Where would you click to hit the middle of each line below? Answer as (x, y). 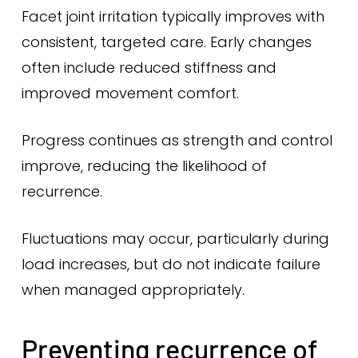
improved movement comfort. (130, 93)
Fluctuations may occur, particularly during (175, 239)
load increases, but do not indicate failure (171, 264)
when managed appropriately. (133, 290)
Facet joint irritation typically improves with (173, 16)
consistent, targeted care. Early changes (166, 42)
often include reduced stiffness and (149, 68)
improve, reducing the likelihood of (144, 166)
